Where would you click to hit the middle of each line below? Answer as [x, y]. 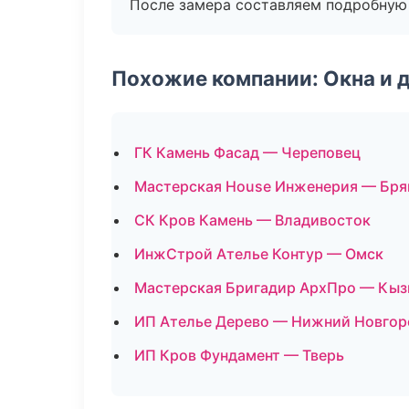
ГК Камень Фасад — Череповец [247, 152]
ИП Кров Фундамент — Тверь [239, 355]
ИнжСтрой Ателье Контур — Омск [259, 254]
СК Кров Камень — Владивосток [252, 220]
